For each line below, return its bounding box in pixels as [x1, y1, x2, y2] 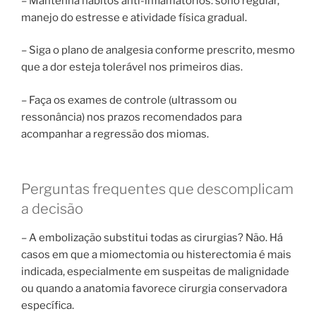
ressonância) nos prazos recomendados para [21, 110, 242, 123]
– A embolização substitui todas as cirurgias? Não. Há [21, 231, 283, 245]
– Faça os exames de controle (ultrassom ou [21, 93, 237, 107]
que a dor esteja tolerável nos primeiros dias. [21, 61, 243, 74]
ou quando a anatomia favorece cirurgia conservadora [21, 282, 287, 296]
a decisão [21, 200, 83, 218]
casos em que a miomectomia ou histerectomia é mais [21, 248, 291, 262]
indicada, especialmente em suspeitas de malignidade [21, 265, 289, 279]
